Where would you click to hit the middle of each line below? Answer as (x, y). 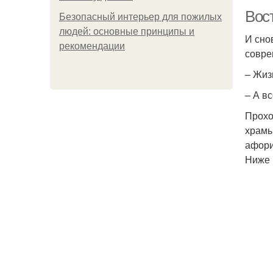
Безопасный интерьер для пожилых (140, 17)
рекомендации (92, 46)
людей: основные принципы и (127, 31)
